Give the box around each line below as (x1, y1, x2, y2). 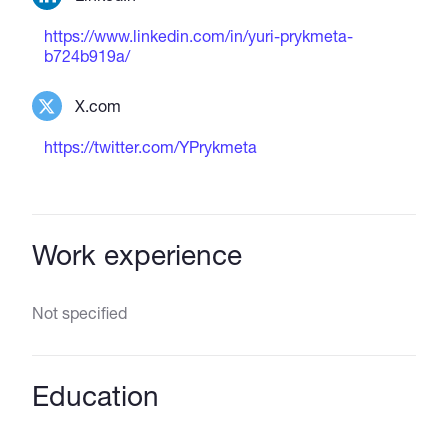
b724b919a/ (44, 46, 131, 66)
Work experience (32, 238, 243, 272)
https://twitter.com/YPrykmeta (44, 137, 258, 157)
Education (32, 379, 160, 413)
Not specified (32, 303, 128, 323)
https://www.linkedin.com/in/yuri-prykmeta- (44, 26, 354, 46)
